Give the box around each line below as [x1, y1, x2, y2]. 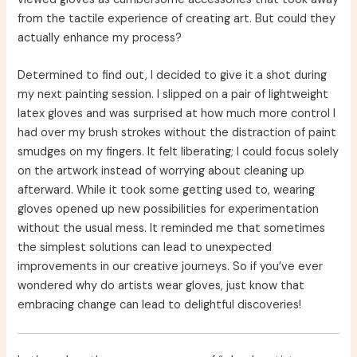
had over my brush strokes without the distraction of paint [18, 125, 337, 141]
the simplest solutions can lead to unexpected [18, 240, 273, 256]
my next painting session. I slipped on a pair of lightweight [18, 87, 329, 103]
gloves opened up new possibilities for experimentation [18, 202, 320, 218]
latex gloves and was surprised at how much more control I [18, 106, 336, 122]
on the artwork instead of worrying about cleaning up [18, 163, 305, 179]
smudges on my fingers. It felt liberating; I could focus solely [18, 144, 339, 160]
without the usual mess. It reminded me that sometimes [18, 221, 326, 237]
